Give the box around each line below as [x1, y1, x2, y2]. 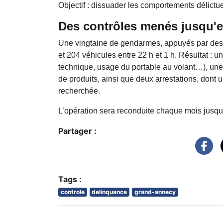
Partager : [58, 125, 97, 136]
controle [60, 188, 85, 196]
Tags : [58, 174, 82, 184]
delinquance [92, 188, 127, 196]
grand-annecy [134, 188, 176, 196]
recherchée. [58, 86, 100, 95]
